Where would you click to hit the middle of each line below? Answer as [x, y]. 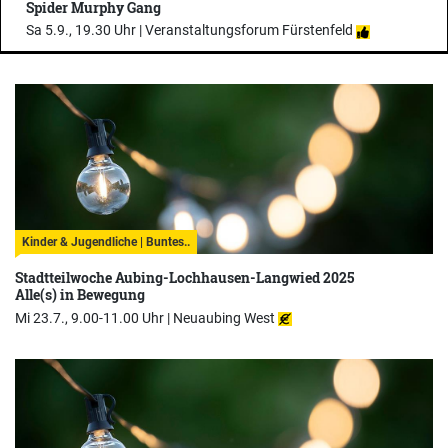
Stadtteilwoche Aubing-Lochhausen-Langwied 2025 [184, 278]
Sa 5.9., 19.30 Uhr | [85, 30]
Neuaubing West [224, 317]
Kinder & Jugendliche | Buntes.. [106, 242]
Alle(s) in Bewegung [80, 295]
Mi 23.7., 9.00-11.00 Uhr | [94, 317]
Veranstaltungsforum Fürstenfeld [249, 30]
